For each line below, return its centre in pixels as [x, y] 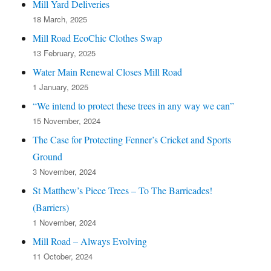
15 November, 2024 [67, 120]
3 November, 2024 [65, 171]
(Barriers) [51, 207]
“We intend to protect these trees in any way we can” [134, 105]
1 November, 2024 [65, 222]
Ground [48, 156]
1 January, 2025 [61, 87]
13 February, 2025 [64, 53]
